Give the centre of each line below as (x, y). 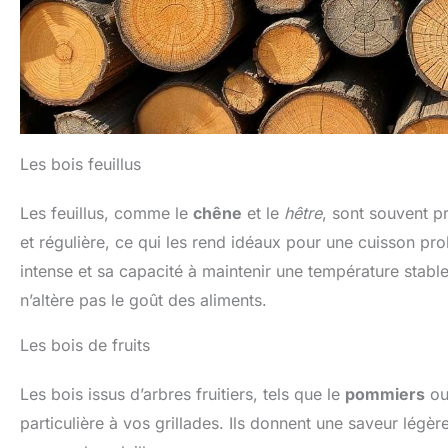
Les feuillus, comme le (106, 212)
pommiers (385, 393)
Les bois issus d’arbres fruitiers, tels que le (182, 393)
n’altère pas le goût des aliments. (143, 299)
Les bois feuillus (80, 163)
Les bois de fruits (85, 344)
